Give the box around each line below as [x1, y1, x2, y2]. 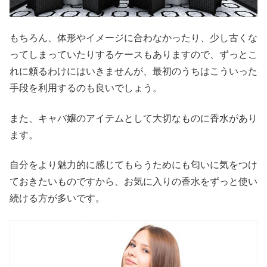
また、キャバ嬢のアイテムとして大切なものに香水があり [10, 113, 257, 123]
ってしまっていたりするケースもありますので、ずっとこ [10, 49, 257, 60]
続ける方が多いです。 [10, 193, 105, 204]
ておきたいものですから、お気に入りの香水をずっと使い [10, 176, 257, 187]
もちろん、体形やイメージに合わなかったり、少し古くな [10, 33, 257, 44]
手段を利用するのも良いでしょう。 [10, 83, 162, 94]
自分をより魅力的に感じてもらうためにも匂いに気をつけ [10, 160, 257, 170]
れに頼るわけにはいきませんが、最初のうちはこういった [10, 66, 257, 77]
